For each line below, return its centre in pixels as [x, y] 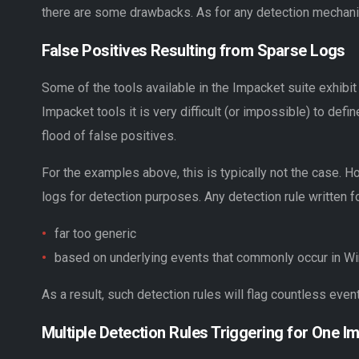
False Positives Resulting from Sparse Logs [193, 50]
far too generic [95, 233]
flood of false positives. [109, 135]
